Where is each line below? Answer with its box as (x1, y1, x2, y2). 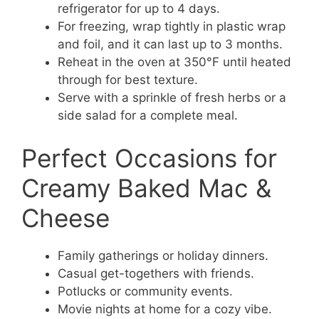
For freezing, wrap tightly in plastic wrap (58, 19, 286, 34)
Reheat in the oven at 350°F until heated (58, 55, 291, 70)
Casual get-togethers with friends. (58, 266, 254, 281)
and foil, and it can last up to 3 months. (58, 37, 283, 52)
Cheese (21, 202, 110, 233)
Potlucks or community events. (58, 283, 233, 298)
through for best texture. (58, 73, 198, 88)
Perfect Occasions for (21, 142, 277, 173)
